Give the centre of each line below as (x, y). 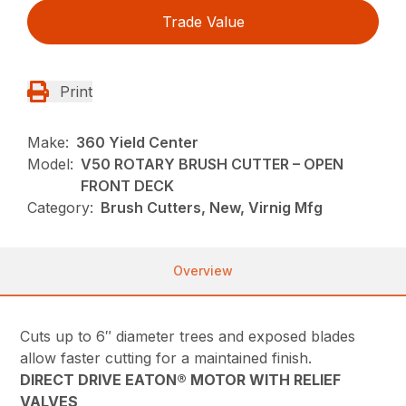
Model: (51, 164)
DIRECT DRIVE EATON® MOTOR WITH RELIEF (181, 380)
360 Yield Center (138, 143)
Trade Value (203, 22)
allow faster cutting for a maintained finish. (166, 358)
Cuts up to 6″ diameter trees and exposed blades (188, 337)
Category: (61, 208)
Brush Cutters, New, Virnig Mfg (212, 208)
